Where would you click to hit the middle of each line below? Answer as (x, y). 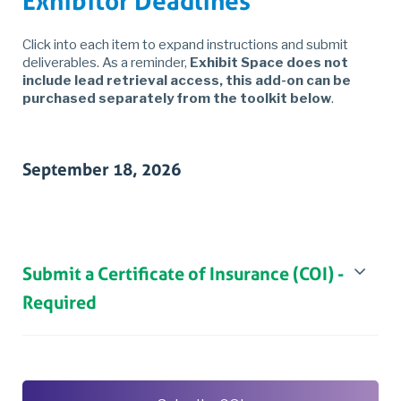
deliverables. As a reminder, (106, 63)
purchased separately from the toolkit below (177, 99)
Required (60, 303)
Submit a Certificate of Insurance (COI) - (183, 274)
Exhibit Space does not (269, 63)
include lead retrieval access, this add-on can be (187, 81)
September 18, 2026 (102, 170)
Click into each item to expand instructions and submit (185, 45)
